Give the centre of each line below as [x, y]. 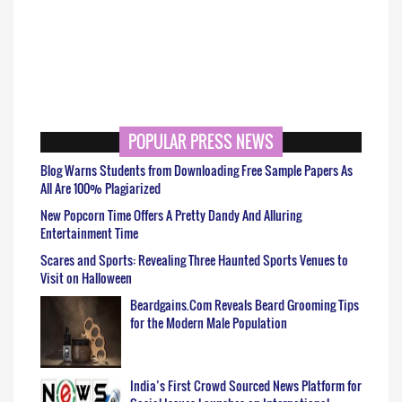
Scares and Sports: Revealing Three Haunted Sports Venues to [194, 260]
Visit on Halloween [86, 278]
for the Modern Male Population [209, 323]
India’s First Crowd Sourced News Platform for [246, 386]
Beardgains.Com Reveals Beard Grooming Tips [245, 305]
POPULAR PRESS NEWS [201, 142]
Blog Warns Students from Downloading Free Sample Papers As [197, 170]
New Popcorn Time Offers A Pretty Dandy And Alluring [171, 215]
